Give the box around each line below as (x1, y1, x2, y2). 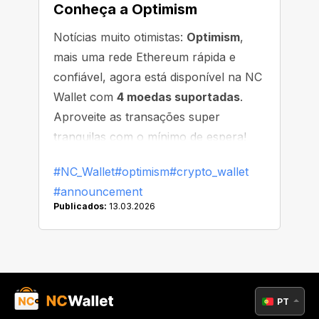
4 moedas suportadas (117, 90, 240, 104)
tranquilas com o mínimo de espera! (53, 130, 246, 144)
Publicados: (53, 201, 107, 211)
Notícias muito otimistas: (53, 30, 187, 44)
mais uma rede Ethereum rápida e (53, 50, 236, 64)
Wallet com (53, 90, 117, 104)
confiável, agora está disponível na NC (53, 70, 262, 84)
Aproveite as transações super (53, 110, 220, 124)
